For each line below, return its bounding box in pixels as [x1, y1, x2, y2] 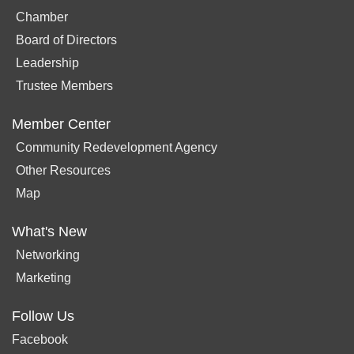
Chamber [16, 9, 68, 24]
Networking [16, 247, 80, 262]
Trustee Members [16, 78, 113, 92]
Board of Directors [16, 32, 117, 47]
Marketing [16, 270, 71, 284]
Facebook [12, 332, 68, 346]
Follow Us [12, 307, 74, 324]
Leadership [16, 55, 79, 70]
